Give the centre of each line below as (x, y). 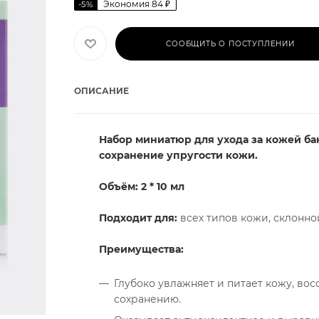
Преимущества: (143, 249)
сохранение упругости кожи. (178, 155)
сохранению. (147, 299)
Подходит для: (138, 218)
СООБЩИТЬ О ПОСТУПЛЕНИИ (230, 43)
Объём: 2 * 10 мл (142, 187)
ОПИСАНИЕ (101, 91)
